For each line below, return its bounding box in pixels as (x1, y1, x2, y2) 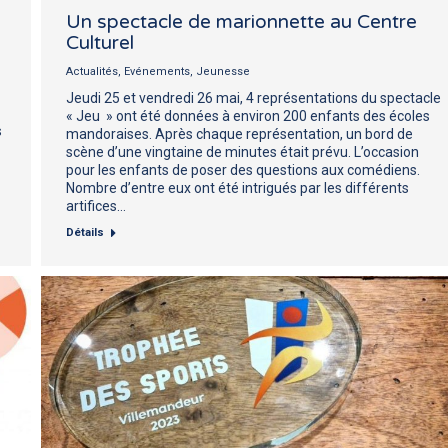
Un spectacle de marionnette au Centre (66, 10, 417, 33)
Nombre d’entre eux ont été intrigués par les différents (66, 179, 409, 196)
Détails (66, 225, 104, 239)
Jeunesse (196, 64, 250, 78)
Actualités (66, 64, 118, 78)
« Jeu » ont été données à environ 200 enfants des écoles (66, 107, 430, 124)
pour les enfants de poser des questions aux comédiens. (66, 161, 420, 178)
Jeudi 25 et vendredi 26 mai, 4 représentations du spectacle (66, 89, 441, 106)
